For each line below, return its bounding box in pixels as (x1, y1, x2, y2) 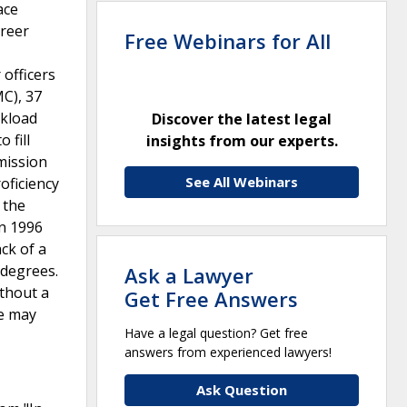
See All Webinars (185, 172, 298, 191)
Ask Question (196, 380, 287, 399)
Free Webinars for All (124, 26, 331, 55)
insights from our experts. (145, 130, 338, 151)
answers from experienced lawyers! (124, 342, 332, 361)
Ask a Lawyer (124, 261, 253, 289)
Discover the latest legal (152, 108, 332, 129)
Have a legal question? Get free (124, 323, 308, 342)
